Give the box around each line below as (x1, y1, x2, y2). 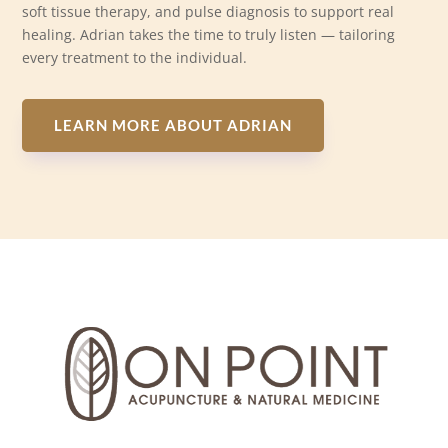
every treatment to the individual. (22, 48, 248, 67)
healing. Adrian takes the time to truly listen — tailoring (22, 25, 396, 44)
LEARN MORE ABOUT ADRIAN (54, 116, 293, 134)
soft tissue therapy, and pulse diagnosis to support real (22, 2, 395, 21)
